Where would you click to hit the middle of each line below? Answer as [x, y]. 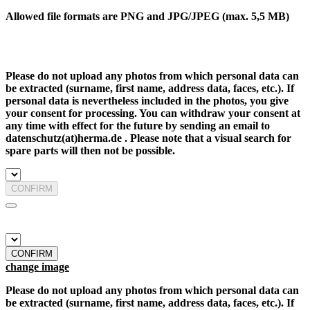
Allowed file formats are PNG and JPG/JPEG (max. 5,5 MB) [147, 17]
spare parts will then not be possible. [90, 151]
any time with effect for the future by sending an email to [138, 126]
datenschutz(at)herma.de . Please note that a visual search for [148, 138]
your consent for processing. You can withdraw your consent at [153, 113]
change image [37, 267]
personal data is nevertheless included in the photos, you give [147, 101]
